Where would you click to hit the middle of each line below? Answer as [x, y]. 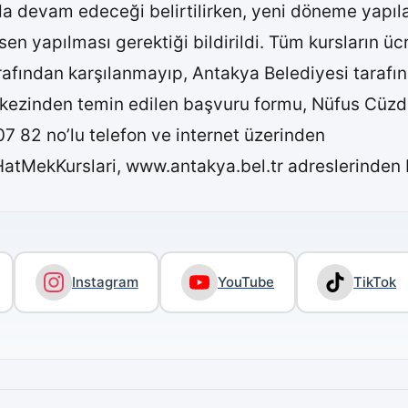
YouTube [246, 282]
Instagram [105, 282]
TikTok [375, 282]
